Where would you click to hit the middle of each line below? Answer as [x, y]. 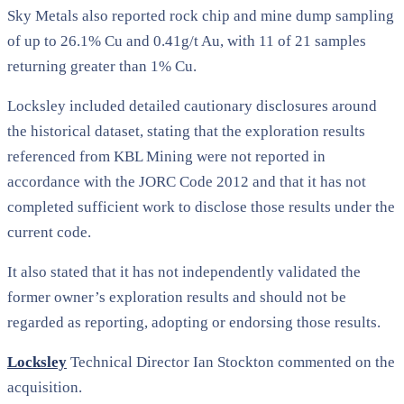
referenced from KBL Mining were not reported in [166, 156]
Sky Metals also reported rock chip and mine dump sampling [201, 15]
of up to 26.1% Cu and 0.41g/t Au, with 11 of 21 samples [187, 41]
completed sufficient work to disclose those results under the [201, 207]
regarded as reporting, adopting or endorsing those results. [194, 322]
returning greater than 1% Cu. [102, 66]
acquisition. [45, 387]
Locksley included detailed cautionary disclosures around [192, 106]
